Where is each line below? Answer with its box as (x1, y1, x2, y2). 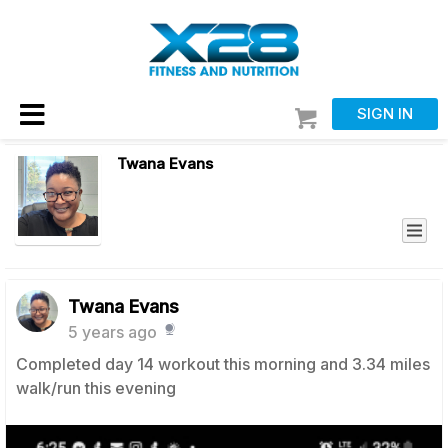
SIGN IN (357, 104, 413, 123)
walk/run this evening (16, 378, 176, 398)
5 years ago (68, 322, 157, 342)
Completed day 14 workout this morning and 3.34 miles (16, 354, 430, 374)
